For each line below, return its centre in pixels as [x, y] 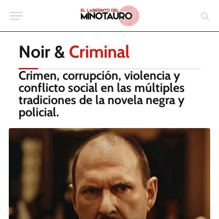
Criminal [99, 52]
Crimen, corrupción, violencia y [99, 75]
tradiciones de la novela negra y [101, 100]
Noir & [44, 52]
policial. [39, 112]
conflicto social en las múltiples [102, 88]
